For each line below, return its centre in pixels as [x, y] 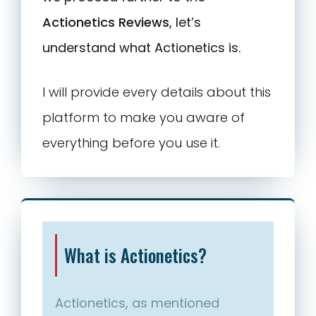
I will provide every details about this [157, 92]
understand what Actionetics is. [141, 48]
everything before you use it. [131, 143]
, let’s [185, 23]
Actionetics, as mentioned [137, 303]
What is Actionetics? [135, 255]
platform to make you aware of [144, 118]
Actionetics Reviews [106, 23]
